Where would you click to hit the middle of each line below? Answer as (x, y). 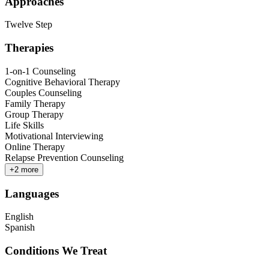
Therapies (29, 48)
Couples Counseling (43, 92)
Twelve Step (29, 25)
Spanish (20, 228)
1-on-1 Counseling (40, 71)
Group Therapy (34, 114)
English (19, 217)
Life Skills (24, 125)
